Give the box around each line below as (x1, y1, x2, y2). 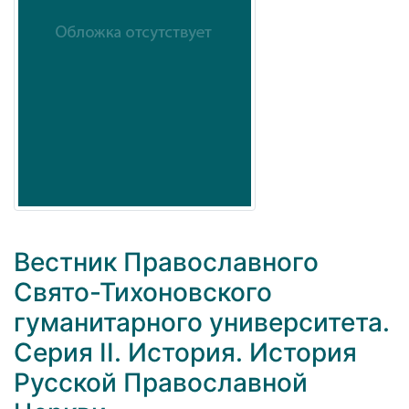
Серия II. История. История (14, 337, 357, 369)
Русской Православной (14, 367, 308, 399)
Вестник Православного (14, 246, 319, 278)
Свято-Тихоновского (14, 277, 272, 309)
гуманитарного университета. (14, 307, 390, 339)
